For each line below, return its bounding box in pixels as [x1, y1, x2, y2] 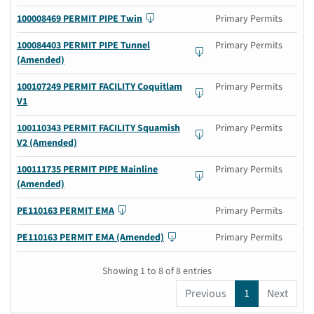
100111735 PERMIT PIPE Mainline [17, 162, 158, 177]
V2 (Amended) [17, 135, 77, 150]
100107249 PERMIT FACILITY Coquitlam [17, 79, 182, 94]
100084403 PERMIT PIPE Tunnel [17, 38, 150, 53]
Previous [185, 285, 226, 301]
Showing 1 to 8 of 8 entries [102, 264, 212, 278]
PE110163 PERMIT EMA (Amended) [17, 230, 164, 245]
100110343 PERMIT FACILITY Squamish [17, 121, 180, 135]
